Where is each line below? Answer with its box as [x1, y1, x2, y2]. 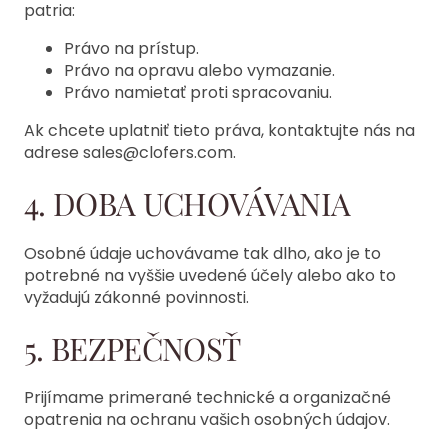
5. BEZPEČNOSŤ [24, 326, 241, 369]
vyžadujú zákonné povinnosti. [24, 285, 249, 309]
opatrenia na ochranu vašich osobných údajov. [24, 408, 390, 432]
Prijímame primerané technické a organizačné [24, 386, 391, 410]
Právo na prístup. [64, 37, 199, 61]
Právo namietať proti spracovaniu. [64, 81, 332, 105]
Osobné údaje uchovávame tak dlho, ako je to [24, 241, 381, 265]
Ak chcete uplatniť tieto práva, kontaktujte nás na [24, 119, 415, 143]
